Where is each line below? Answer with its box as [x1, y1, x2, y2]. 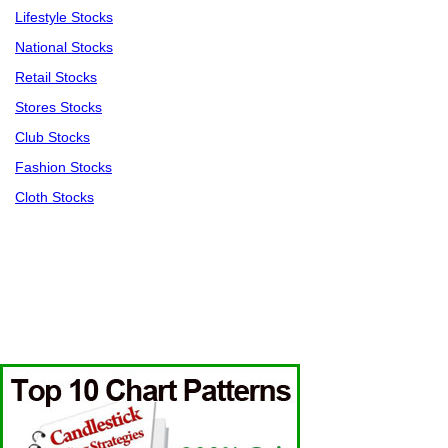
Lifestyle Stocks [15, 9, 113, 26]
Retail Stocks [15, 69, 97, 86]
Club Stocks [15, 129, 90, 146]
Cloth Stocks [15, 189, 94, 206]
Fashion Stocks [15, 159, 112, 176]
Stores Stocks [15, 99, 102, 116]
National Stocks [15, 39, 113, 56]
